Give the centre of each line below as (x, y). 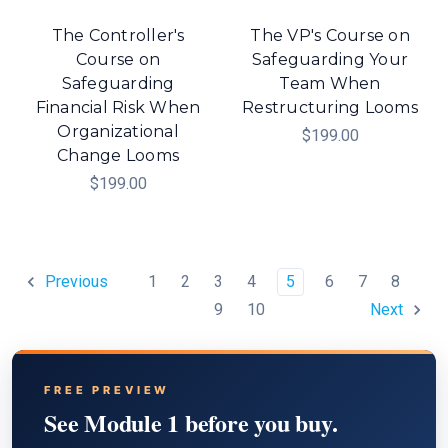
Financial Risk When (118, 108)
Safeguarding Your (330, 60)
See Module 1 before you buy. (191, 423)
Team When (330, 84)
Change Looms (118, 156)
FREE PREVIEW (107, 390)
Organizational (118, 132)
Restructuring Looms (330, 108)
